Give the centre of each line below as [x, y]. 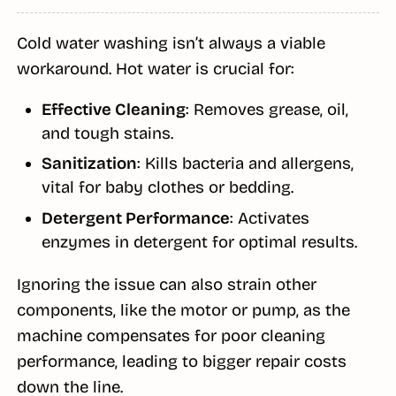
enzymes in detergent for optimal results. [199, 242]
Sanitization [89, 164]
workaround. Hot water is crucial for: [155, 69]
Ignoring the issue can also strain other [166, 285]
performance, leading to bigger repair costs [181, 362]
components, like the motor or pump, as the [183, 311]
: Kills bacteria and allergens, [245, 164]
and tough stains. [107, 133]
